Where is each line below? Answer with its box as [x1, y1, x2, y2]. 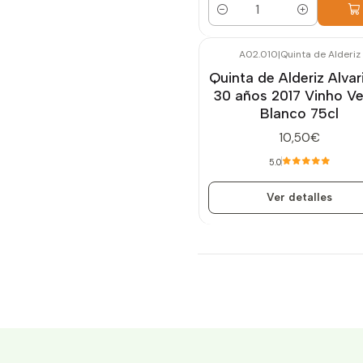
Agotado [224, 60, 249, 69]
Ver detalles [267, 190, 332, 203]
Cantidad [208, 11, 258, 27]
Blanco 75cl [260, 105, 339, 122]
